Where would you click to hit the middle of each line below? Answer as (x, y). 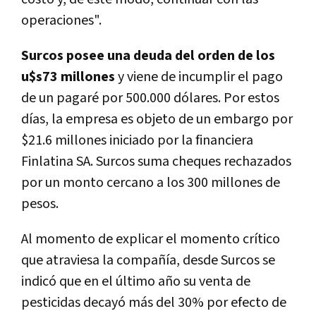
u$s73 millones (68, 77)
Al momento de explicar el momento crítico (151, 239)
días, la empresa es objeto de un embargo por (157, 120)
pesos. (40, 204)
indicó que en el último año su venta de (136, 282)
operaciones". (61, 21)
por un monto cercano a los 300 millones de (151, 183)
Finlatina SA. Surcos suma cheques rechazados (156, 162)
